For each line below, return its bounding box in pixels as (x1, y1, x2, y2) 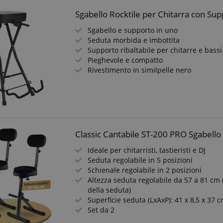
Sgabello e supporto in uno (88, 25, 178, 35)
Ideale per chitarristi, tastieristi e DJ (88, 145, 206, 155)
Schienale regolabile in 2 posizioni (88, 165, 202, 175)
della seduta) (88, 185, 131, 195)
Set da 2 (88, 205, 115, 215)
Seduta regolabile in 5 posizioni (88, 155, 193, 165)
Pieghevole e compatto (88, 55, 163, 65)
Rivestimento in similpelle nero (88, 65, 192, 75)
